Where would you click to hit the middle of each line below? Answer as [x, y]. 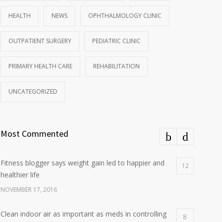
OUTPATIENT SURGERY [40, 41]
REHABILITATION [116, 66]
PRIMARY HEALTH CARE [40, 66]
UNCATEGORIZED [33, 92]
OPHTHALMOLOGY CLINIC [125, 16]
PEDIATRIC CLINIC [116, 41]
